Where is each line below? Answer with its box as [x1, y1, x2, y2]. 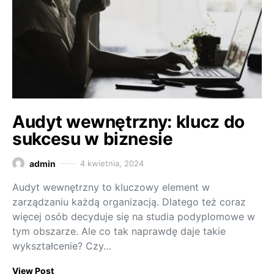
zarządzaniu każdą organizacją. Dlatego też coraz [12, 195, 246, 208]
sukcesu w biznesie [12, 128, 173, 149]
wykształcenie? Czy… [12, 239, 111, 252]
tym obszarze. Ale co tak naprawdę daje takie [12, 224, 226, 237]
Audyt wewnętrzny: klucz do [12, 111, 245, 132]
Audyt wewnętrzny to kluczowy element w [12, 180, 210, 193]
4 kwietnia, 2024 [80, 158, 144, 168]
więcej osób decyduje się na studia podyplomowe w [12, 210, 255, 223]
